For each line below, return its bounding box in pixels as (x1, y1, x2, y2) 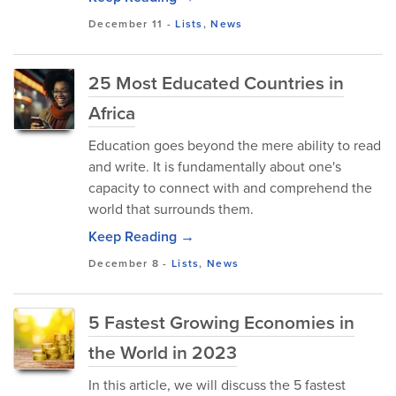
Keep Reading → (88, 226, 194, 247)
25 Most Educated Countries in (88, 69, 344, 96)
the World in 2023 (88, 339, 237, 366)
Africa (88, 99, 135, 126)
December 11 (88, 16, 164, 32)
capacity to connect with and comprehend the (88, 178, 372, 198)
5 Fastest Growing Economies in (88, 308, 354, 336)
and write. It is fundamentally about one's (88, 156, 341, 177)
